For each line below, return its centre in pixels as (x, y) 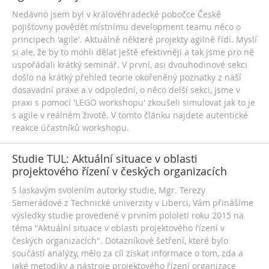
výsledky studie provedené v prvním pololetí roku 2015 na (128, 215)
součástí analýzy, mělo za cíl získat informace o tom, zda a (128, 253)
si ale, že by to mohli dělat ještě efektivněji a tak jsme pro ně (133, 52)
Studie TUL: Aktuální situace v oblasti (105, 159)
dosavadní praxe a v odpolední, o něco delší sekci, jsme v (126, 90)
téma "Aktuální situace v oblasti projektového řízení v (118, 228)
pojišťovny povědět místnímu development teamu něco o (126, 27)
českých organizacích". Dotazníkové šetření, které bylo (120, 240)
